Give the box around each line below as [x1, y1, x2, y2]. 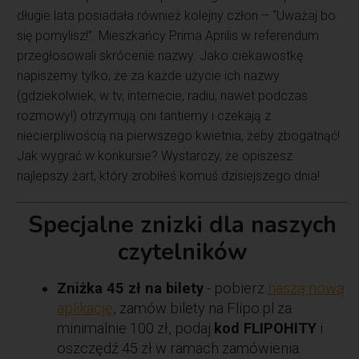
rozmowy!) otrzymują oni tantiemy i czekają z [17, 107, 272, 123]
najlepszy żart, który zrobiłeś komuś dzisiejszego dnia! [17, 167, 321, 184]
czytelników [117, 236, 248, 268]
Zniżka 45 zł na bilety [57, 279, 204, 296]
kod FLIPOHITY [214, 319, 317, 337]
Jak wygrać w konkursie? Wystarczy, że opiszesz [17, 147, 293, 163]
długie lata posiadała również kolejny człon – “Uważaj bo [17, 7, 337, 23]
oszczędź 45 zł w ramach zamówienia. [57, 339, 302, 357]
